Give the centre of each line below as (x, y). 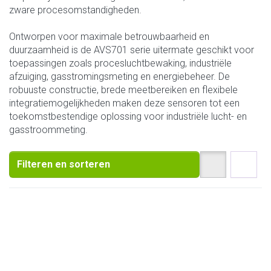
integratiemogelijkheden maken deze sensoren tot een (124, 103)
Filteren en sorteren (64, 165)
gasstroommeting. (48, 130)
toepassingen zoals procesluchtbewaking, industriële (120, 64)
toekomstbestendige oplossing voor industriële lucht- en (128, 117)
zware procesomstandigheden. (75, 10)
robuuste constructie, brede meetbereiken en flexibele (123, 90)
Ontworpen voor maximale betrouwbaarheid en (109, 37)
